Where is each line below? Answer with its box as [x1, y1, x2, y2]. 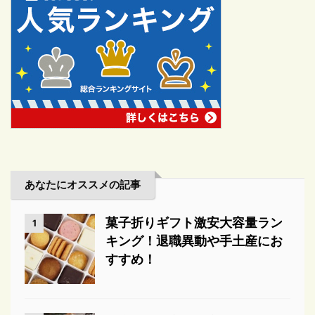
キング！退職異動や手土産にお [105, 233, 283, 248]
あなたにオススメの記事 [25, 178, 141, 191]
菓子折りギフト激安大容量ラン [105, 215, 283, 230]
